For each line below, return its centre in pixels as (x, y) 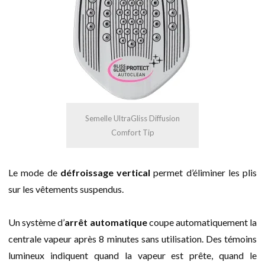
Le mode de (34, 172)
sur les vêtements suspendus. (66, 189)
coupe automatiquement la (202, 222)
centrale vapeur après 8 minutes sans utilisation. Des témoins (132, 238)
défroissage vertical (105, 172)
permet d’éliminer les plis (203, 172)
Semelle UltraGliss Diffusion (132, 118)
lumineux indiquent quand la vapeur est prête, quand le (132, 255)
